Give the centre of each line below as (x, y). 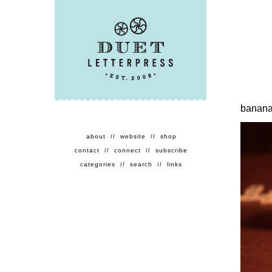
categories (99, 164)
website (134, 136)
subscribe (172, 150)
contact (88, 150)
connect (129, 150)
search (142, 164)
